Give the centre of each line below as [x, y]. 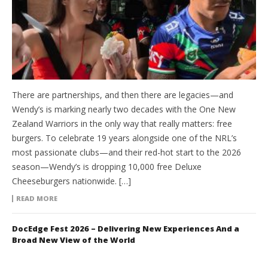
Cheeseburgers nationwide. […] [71, 181]
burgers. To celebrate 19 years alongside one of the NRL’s [124, 138]
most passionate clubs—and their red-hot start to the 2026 [127, 153]
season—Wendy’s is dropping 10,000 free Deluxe [107, 167]
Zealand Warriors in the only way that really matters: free [122, 124]
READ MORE [37, 199]
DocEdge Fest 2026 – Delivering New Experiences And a [126, 229]
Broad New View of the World [74, 240]
